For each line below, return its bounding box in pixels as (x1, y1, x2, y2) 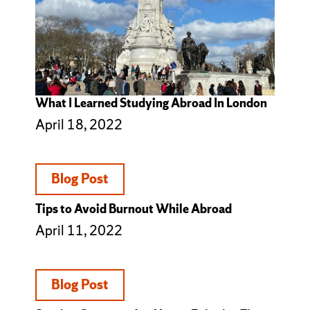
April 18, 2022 (35, 116, 122, 134)
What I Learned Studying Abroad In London (35, 95, 267, 111)
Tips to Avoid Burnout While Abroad (35, 200, 232, 217)
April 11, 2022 (35, 221, 122, 239)
